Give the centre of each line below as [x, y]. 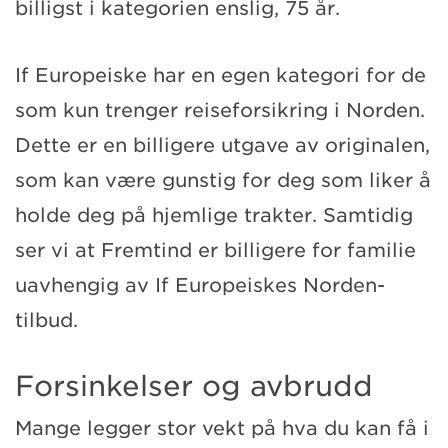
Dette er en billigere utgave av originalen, [222, 145]
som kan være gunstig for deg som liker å [223, 180]
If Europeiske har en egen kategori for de [220, 75]
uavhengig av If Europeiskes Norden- [200, 285]
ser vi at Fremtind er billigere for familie [215, 250]
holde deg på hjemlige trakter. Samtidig [214, 215]
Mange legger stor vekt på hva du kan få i [222, 428]
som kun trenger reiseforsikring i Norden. [220, 110]
